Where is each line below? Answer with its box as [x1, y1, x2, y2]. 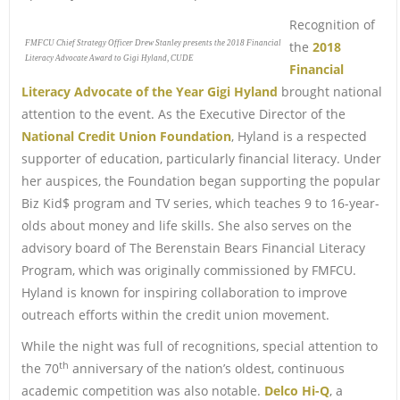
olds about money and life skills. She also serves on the [21, 216, 352, 234]
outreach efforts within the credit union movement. [21, 305, 329, 323]
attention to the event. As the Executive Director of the [21, 104, 346, 122]
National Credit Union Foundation [21, 127, 231, 145]
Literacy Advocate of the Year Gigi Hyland [21, 82, 278, 100]
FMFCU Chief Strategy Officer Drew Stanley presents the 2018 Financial [24, 37, 281, 47]
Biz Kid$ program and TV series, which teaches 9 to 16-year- [21, 194, 379, 212]
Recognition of [288, 15, 375, 33]
